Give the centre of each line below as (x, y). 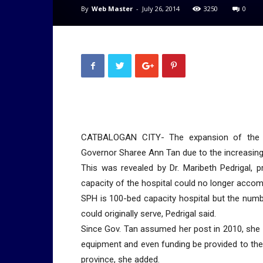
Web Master (112, 9)
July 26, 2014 (161, 9)
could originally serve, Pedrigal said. (149, 214)
